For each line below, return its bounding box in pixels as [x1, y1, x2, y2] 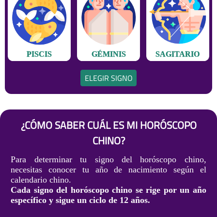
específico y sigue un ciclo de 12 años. [11, 195, 151, 205]
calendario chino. [11, 175, 72, 185]
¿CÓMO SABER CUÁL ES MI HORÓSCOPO [20, 117, 197, 133]
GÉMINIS [91, 50, 126, 59]
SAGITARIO [155, 50, 200, 59]
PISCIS [27, 50, 52, 59]
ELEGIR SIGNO [84, 72, 133, 84]
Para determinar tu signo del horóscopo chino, [11, 155, 206, 165]
